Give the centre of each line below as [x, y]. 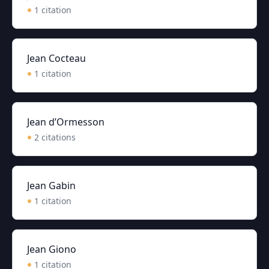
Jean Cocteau [56, 58]
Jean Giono [52, 249]
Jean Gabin [51, 186]
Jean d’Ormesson [66, 122]
